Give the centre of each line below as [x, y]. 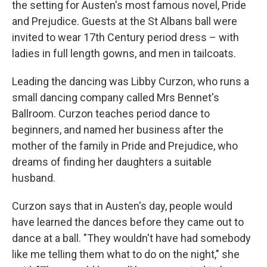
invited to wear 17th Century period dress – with [125, 37]
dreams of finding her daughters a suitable [112, 162]
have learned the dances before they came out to [128, 222]
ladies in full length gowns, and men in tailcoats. [124, 53]
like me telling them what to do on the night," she [126, 254]
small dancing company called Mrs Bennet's [116, 97]
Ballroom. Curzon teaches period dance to [111, 114]
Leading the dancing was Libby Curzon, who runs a [131, 81]
